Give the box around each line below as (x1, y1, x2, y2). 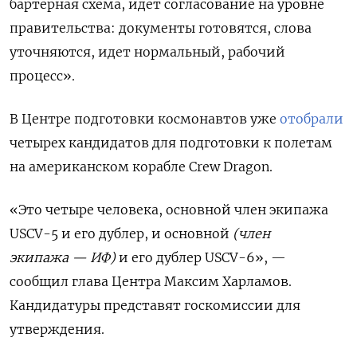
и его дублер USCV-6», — (119, 249, 286, 265)
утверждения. (10, 320, 104, 337)
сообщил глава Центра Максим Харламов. (10, 273, 292, 289)
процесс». (10, 67, 75, 84)
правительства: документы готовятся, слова (10, 19, 312, 36)
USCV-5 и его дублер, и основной (10, 225, 229, 241)
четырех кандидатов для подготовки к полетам (10, 134, 332, 151)
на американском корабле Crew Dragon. (10, 158, 273, 175)
